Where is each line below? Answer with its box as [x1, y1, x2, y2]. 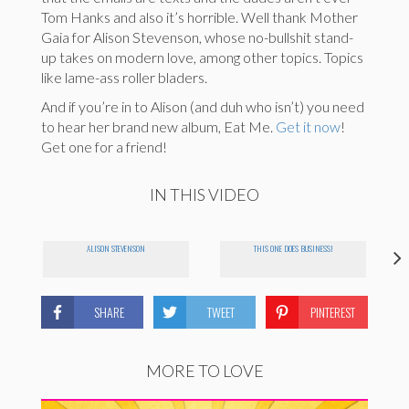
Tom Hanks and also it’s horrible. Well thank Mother [41, 8, 358, 26]
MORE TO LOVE [145, 361, 264, 382]
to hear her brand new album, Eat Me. [41, 118, 276, 136]
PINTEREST [310, 302, 356, 322]
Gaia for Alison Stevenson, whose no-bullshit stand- [41, 28, 353, 47]
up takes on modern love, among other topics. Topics [41, 48, 363, 67]
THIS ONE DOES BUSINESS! [253, 242, 333, 256]
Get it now [276, 118, 341, 136]
